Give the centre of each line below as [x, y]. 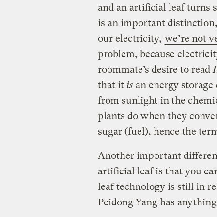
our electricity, [131, 38]
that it [112, 85]
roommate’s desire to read [155, 69]
